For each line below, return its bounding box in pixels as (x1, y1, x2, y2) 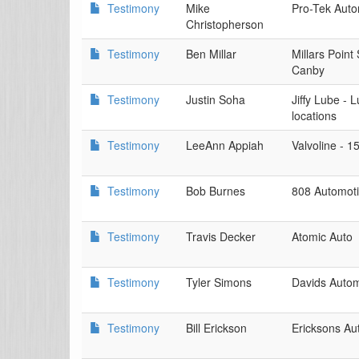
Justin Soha (186, 91, 245, 107)
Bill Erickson (186, 320, 247, 336)
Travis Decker (186, 228, 256, 244)
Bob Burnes (186, 183, 245, 199)
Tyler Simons (186, 274, 252, 290)
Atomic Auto (292, 228, 353, 244)
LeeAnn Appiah (186, 137, 264, 153)
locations (292, 107, 337, 123)
